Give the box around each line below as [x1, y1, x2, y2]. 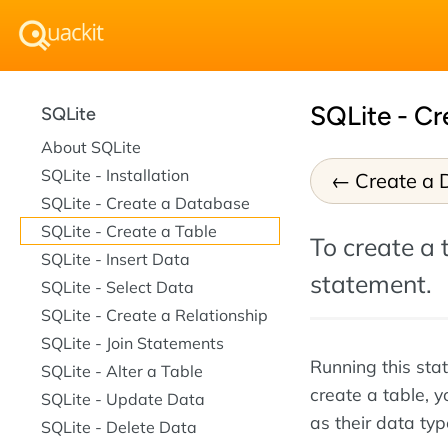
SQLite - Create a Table [41, 221, 217, 241]
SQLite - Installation [41, 165, 189, 185]
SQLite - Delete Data [41, 417, 197, 437]
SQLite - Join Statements [41, 333, 224, 353]
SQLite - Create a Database [41, 193, 250, 213]
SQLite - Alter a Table [41, 361, 203, 381]
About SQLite [41, 137, 141, 157]
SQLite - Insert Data [41, 249, 190, 269]
